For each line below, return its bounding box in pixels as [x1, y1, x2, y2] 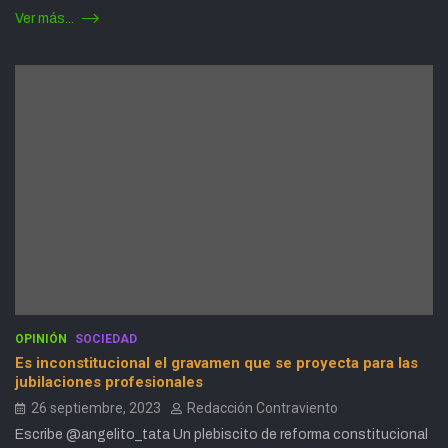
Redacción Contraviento [187, 400, 338, 417]
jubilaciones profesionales [15, 373, 203, 392]
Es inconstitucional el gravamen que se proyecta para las [15, 354, 418, 373]
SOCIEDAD [75, 332, 137, 347]
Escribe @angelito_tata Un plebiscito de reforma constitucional [15, 427, 428, 443]
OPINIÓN [15, 332, 67, 347]
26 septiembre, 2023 [31, 400, 161, 417]
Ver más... [15, 10, 77, 26]
